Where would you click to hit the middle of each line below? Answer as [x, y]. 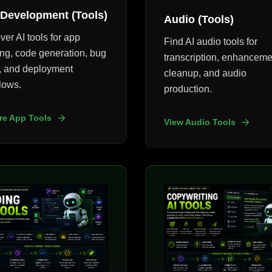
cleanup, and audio [205, 73]
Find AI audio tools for [210, 42]
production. [188, 89]
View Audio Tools [199, 122]
